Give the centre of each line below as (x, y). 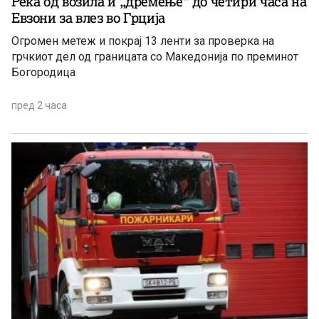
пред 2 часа (39, 105)
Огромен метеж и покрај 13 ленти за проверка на (143, 41)
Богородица (43, 72)
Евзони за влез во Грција (88, 17)
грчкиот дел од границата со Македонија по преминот (155, 56)
